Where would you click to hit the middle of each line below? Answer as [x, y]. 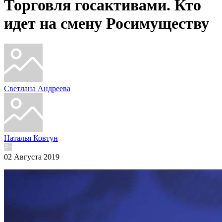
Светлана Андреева [37, 88]
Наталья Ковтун [31, 138]
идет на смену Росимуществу [107, 24]
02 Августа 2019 [32, 157]
